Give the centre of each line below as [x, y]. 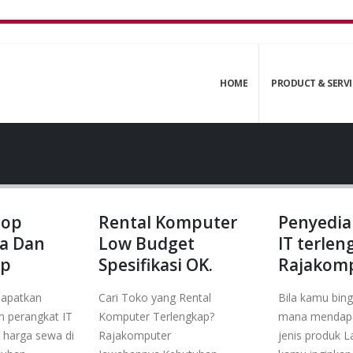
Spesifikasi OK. [156, 265]
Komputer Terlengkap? [156, 316]
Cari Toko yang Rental [155, 297]
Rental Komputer [168, 222]
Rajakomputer [135, 335]
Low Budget [147, 243]
